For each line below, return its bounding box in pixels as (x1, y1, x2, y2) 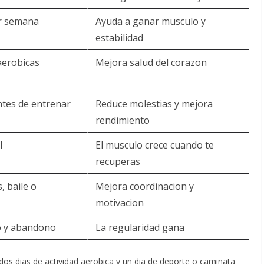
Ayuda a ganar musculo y (95, 15, 206, 28)
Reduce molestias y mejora (95, 97, 213, 110)
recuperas (95, 155, 140, 168)
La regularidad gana (95, 221, 184, 234)
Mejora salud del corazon (95, 56, 207, 69)
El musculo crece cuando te (95, 138, 214, 151)
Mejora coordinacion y (95, 180, 194, 193)
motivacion (95, 196, 144, 209)
